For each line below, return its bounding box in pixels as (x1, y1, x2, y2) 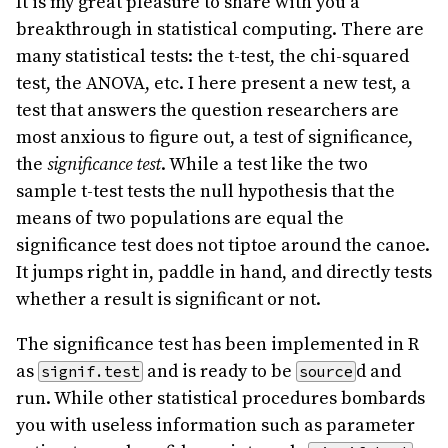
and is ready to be (143, 359, 296, 383)
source (299, 361, 353, 381)
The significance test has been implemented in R (16, 332, 419, 356)
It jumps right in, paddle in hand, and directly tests (16, 260, 432, 284)
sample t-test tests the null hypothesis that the (16, 179, 395, 203)
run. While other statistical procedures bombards (16, 386, 425, 410)
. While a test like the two (161, 152, 368, 176)
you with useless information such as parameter (16, 413, 415, 437)
